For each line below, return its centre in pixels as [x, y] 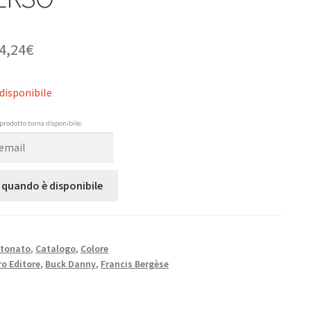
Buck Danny [70, 264]
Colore [94, 249]
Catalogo [56, 249]
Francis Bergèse [135, 264]
